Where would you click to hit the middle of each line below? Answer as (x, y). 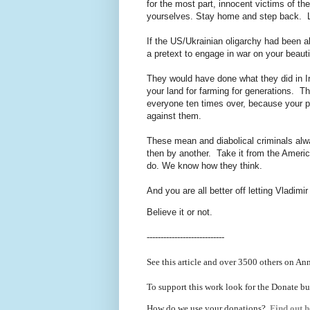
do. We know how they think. (207, 165)
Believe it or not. (181, 212)
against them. (175, 116)
